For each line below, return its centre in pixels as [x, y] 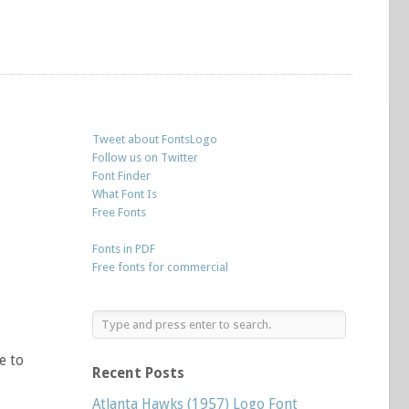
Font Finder [121, 176]
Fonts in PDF [124, 249]
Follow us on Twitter [145, 157]
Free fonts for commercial [160, 267]
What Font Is [125, 194]
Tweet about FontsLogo [155, 139]
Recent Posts [138, 373]
